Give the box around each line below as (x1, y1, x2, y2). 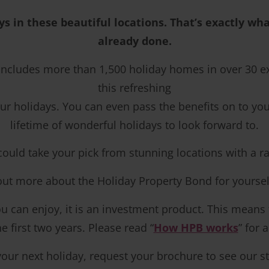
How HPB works (153, 220, 238, 235)
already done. (97, 33, 172, 48)
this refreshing (98, 80, 171, 95)
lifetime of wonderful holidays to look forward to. (10, 117, 259, 132)
